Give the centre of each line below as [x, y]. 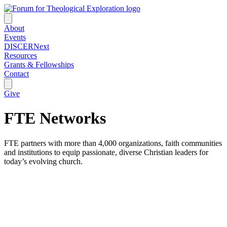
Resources [21, 55]
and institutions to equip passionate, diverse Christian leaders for [106, 152]
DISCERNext [27, 46]
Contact [16, 74]
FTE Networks [55, 118]
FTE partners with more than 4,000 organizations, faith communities [113, 143]
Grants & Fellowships [39, 65]
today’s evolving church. [43, 161]
